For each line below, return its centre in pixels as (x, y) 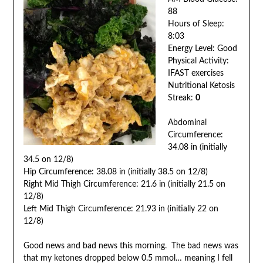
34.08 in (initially (197, 147)
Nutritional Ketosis (201, 85)
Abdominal (187, 122)
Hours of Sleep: (196, 24)
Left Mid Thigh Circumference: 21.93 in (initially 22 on (121, 209)
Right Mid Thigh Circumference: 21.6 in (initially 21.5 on (124, 184)
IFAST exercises (195, 73)
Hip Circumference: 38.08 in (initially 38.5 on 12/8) (115, 172)
